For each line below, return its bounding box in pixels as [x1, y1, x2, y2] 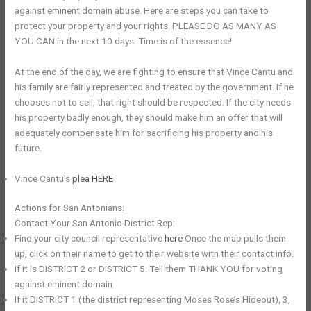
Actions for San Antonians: [15, 202, 125, 214]
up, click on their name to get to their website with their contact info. [15, 248, 294, 260]
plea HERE [72, 172, 114, 184]
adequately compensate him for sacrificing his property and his [15, 126, 274, 138]
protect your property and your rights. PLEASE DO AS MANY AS [15, 20, 277, 32]
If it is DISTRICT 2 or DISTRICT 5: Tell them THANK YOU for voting [15, 263, 283, 275]
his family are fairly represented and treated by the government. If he [15, 81, 294, 92]
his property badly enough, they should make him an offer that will [15, 111, 283, 123]
